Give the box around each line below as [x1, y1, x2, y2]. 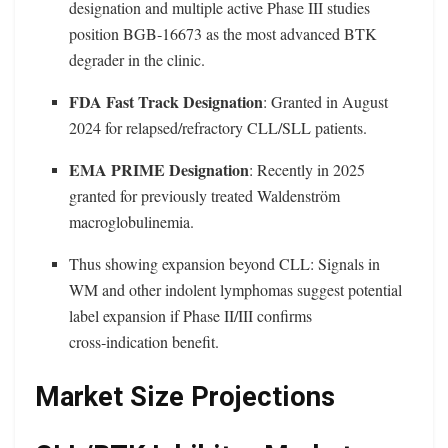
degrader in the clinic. [69, 49, 206, 71]
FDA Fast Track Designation [69, 90, 264, 114]
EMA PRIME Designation [69, 158, 250, 182]
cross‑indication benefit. [69, 331, 220, 353]
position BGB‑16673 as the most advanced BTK [69, 23, 378, 45]
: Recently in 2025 [249, 159, 366, 181]
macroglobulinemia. [69, 211, 195, 233]
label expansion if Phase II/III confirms [69, 305, 313, 327]
